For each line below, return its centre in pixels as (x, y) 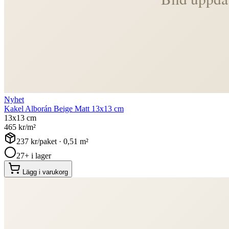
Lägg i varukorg (45, 172)
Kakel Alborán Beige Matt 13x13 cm (64, 108)
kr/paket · (46, 141)
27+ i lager (34, 155)
